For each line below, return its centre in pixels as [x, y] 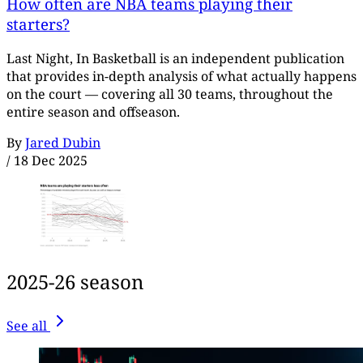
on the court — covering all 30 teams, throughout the [170, 94]
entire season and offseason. [93, 112]
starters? [38, 24]
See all [27, 325]
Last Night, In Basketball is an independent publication [175, 59]
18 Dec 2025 [51, 161]
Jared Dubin [63, 143]
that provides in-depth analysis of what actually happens [181, 77]
